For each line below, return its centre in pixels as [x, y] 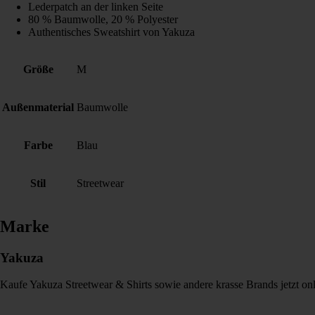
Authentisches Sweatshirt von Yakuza [111, 32]
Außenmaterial [38, 107]
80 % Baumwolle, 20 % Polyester [103, 19]
